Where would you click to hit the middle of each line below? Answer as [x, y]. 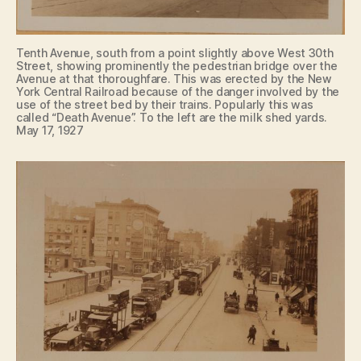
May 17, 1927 [50, 130]
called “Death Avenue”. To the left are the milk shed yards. [172, 117]
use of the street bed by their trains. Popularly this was [165, 104]
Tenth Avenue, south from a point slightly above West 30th [175, 52]
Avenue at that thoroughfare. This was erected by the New [174, 78]
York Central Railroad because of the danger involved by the [178, 91]
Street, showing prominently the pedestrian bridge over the [177, 65]
